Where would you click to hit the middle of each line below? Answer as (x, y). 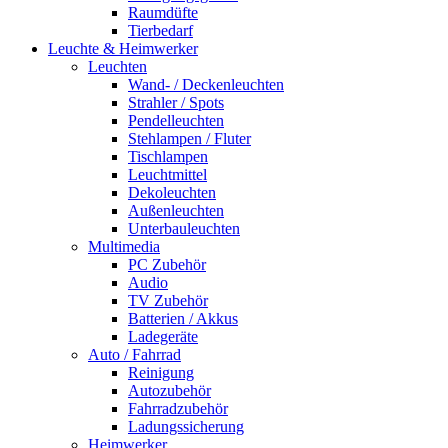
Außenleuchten (176, 210)
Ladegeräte (163, 336)
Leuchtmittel (167, 174)
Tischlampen (168, 156)
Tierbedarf (160, 30)
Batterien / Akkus (183, 318)
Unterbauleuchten (184, 228)
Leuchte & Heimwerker (123, 48)
